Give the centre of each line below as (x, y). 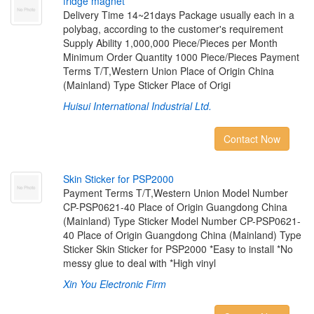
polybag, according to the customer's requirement (173, 29)
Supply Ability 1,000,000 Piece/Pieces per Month (170, 43)
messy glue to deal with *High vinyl (139, 263)
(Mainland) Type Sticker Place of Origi (146, 85)
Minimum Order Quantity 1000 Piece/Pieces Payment (181, 57)
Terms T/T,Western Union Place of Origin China (168, 71)
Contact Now (252, 139)
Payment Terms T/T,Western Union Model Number (175, 193)
